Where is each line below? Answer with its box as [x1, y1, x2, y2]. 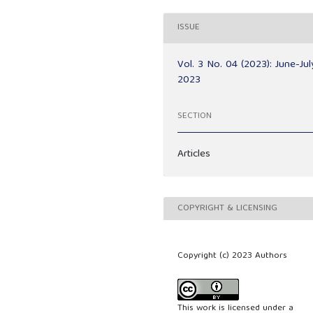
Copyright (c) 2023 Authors [177, 248, 288, 265]
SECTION [177, 108, 212, 125]
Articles [177, 145, 211, 163]
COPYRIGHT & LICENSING [177, 200, 278, 217]
